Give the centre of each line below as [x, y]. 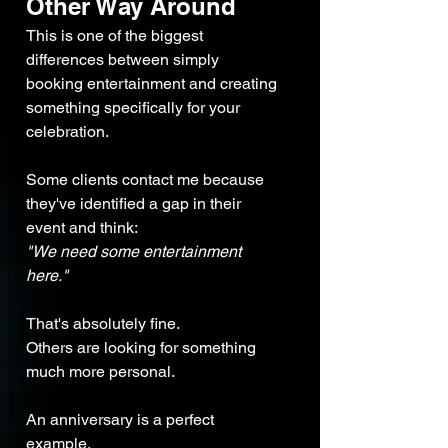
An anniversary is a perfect [122, 420]
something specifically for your [135, 108]
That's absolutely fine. [103, 324]
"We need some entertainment [135, 252]
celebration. [67, 132]
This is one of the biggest [116, 36]
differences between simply [124, 60]
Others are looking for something [143, 348]
